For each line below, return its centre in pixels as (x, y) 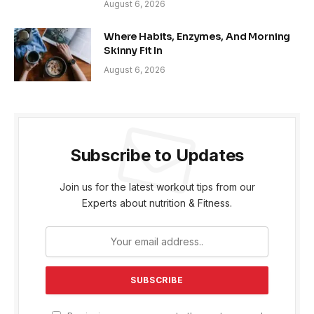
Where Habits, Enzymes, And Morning (197, 36)
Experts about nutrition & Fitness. (157, 203)
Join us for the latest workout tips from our (157, 186)
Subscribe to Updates (157, 155)
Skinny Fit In (134, 50)
